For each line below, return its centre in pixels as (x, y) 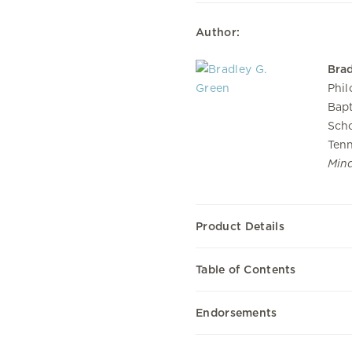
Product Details (240, 226)
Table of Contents (246, 269)
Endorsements (236, 312)
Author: (218, 32)
